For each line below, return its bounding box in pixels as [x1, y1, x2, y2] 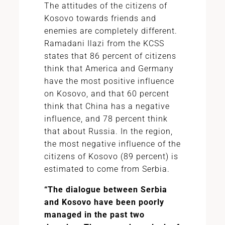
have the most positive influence [44, 76, 174, 86]
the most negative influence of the [44, 139, 181, 149]
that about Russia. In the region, [44, 127, 173, 136]
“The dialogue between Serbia [44, 185, 167, 194]
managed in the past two [44, 210, 145, 219]
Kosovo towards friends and [44, 14, 156, 23]
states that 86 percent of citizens [44, 51, 176, 61]
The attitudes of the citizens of [44, 1, 167, 11]
